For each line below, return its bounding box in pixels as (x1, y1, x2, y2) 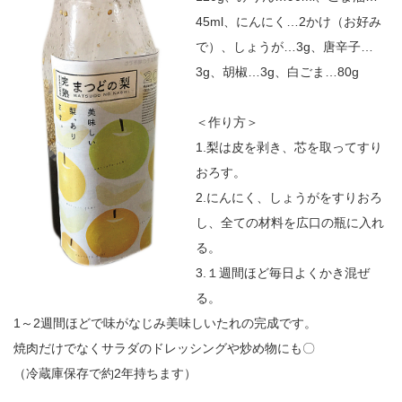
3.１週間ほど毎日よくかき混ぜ (196, 265, 370, 280)
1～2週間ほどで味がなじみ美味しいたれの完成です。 (13, 315, 317, 330)
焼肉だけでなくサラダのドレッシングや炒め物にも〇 (13, 340, 315, 355)
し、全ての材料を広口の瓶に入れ (196, 214, 384, 230)
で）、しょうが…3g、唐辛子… (196, 39, 373, 54)
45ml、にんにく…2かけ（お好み (196, 13, 381, 29)
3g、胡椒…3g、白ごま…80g (196, 64, 359, 79)
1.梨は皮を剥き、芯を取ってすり (196, 139, 382, 154)
